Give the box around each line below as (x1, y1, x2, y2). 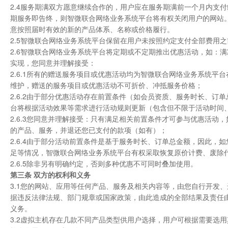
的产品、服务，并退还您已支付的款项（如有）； (10, 125, 167, 135)
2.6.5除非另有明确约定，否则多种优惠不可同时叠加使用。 (10, 158, 197, 168)
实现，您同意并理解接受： (10, 58, 96, 68)
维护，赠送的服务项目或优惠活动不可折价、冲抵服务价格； (10, 80, 203, 90)
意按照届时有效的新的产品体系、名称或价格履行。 (10, 24, 174, 34)
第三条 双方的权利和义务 (10, 169, 91, 180)
